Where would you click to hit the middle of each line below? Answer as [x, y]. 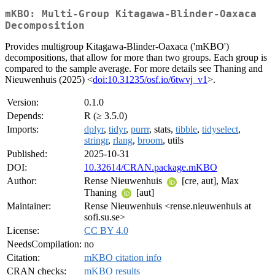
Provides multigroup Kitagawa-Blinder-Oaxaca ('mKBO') [117, 47]
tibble [186, 130]
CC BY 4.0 [106, 231]
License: [23, 231]
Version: [23, 103]
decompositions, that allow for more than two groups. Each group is [136, 58]
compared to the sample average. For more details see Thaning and [134, 69]
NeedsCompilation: [44, 244]
